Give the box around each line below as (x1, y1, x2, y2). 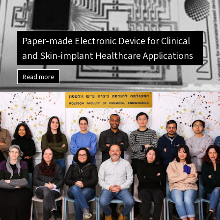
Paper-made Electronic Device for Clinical (22, 34, 190, 47)
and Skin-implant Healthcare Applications (22, 49, 193, 62)
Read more (23, 72, 54, 81)
